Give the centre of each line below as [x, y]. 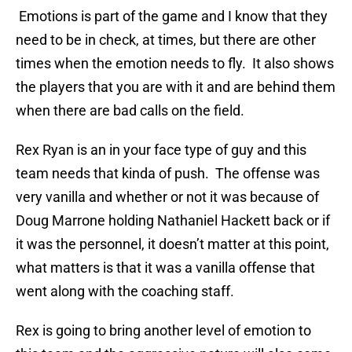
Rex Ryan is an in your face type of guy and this [161, 150]
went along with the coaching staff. [125, 291]
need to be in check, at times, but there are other [166, 40]
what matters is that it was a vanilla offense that [165, 268]
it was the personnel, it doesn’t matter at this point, [172, 244]
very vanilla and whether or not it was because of [167, 197]
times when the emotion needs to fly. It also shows [175, 64]
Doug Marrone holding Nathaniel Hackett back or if [173, 221]
